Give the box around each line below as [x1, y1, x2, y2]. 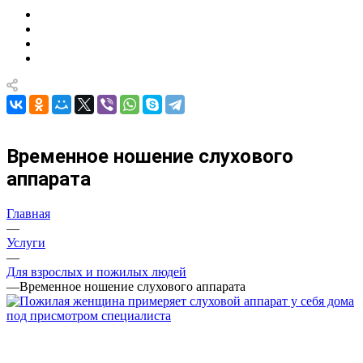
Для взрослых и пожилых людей [6, 264, 186, 279]
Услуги [6, 235, 45, 250]
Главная [6, 206, 50, 220]
